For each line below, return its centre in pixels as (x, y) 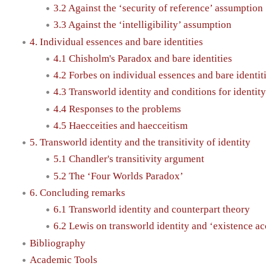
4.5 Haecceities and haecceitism (121, 125)
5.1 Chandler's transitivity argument (129, 159)
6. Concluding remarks (77, 192)
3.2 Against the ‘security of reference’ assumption (158, 8)
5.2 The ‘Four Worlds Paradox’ (118, 176)
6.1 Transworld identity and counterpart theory (152, 210)
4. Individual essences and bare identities (116, 42)
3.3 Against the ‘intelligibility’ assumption (142, 25)
